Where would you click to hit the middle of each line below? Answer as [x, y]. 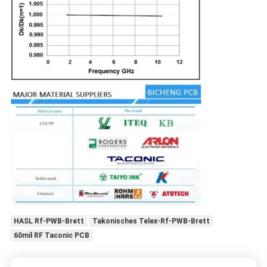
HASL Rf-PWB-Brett [49, 221]
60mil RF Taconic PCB [51, 235]
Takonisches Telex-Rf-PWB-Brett [151, 221]
